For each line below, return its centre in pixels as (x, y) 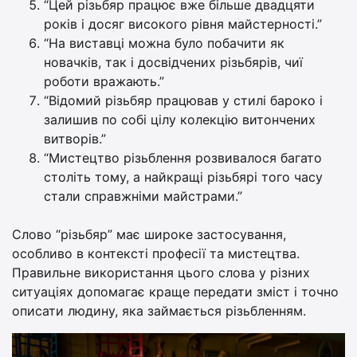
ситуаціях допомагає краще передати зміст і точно (175, 292)
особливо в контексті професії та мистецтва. (156, 254)
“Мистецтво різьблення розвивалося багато (183, 158)
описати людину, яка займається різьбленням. (159, 311)
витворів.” (75, 139)
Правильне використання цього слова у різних (161, 273)
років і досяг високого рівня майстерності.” (183, 24)
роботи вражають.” (104, 82)
